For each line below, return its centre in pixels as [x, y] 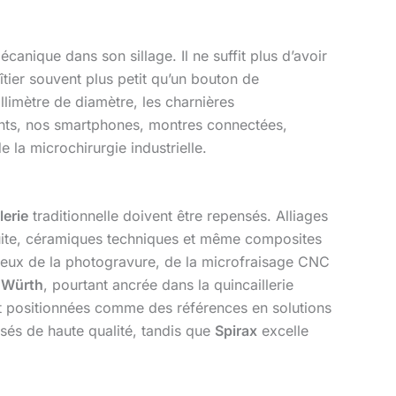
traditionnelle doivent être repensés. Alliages [178, 216]
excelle [283, 331]
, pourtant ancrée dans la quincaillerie [168, 285]
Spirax [236, 331]
